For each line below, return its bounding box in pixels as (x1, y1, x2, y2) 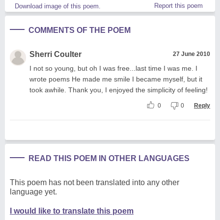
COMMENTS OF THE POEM (28, 26, 131, 34)
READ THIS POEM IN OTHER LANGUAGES (28, 154, 190, 163)
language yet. (10, 187, 57, 196)
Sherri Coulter (29, 50, 82, 58)
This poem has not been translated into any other (10, 178, 179, 187)
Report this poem (154, 1, 203, 9)
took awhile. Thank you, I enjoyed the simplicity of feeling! (29, 85, 208, 94)
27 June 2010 (173, 50, 210, 57)
